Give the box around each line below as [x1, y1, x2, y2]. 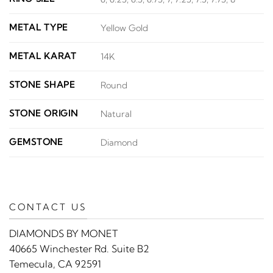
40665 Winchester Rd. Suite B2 [9, 243, 149, 255]
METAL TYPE [9, 21, 69, 33]
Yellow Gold [101, 23, 149, 34]
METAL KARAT [9, 50, 77, 62]
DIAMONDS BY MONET [9, 227, 118, 240]
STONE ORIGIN [9, 107, 78, 119]
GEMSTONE [9, 136, 63, 147]
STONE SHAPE [9, 79, 76, 90]
